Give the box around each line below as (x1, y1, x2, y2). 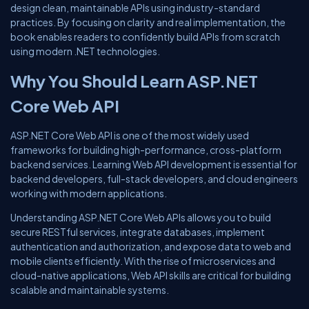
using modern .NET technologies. (10, 45, 160, 57)
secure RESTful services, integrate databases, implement (10, 226, 265, 238)
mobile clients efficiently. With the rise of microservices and (10, 255, 275, 267)
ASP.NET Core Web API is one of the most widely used (10, 129, 249, 141)
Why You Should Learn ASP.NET (10, 70, 258, 91)
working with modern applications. (10, 187, 167, 199)
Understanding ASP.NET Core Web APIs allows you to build (10, 211, 271, 223)
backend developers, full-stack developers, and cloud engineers (10, 172, 298, 185)
